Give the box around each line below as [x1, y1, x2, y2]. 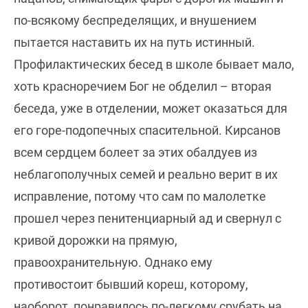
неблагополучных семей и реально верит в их [14, 167, 278, 181]
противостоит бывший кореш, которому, [14, 277, 248, 291]
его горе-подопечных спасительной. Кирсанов [14, 123, 280, 137]
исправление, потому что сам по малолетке [14, 189, 266, 203]
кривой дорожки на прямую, [14, 233, 177, 247]
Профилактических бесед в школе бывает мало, [14, 57, 294, 71]
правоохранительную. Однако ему [14, 255, 212, 269]
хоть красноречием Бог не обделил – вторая [14, 79, 272, 93]
